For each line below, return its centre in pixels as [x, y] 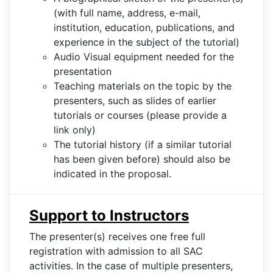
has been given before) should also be [142, 159]
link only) [75, 129]
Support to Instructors [109, 215]
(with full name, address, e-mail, [127, 12]
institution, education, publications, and [144, 27]
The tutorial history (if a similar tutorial [143, 144]
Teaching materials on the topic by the [143, 86]
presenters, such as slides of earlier [135, 100]
